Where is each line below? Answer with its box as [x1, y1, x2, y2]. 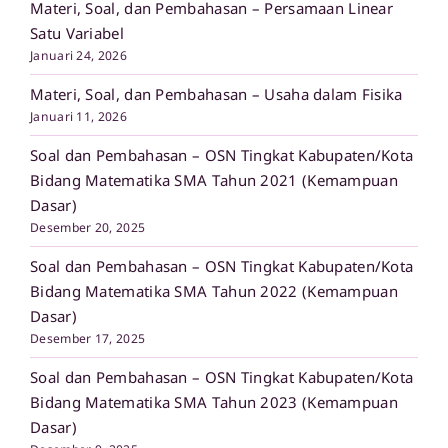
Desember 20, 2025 [30, 219, 146, 237]
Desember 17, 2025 [30, 330, 146, 348]
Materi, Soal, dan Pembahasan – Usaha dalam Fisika [30, 84, 403, 105]
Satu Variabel [30, 23, 124, 44]
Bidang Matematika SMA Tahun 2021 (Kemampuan [30, 170, 398, 191]
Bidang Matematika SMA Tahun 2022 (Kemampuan [30, 281, 398, 302]
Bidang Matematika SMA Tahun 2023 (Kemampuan [30, 392, 398, 413]
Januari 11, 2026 [30, 108, 127, 126]
